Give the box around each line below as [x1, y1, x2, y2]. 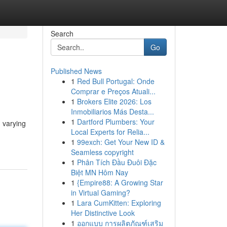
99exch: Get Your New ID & [77, 137, 165, 147]
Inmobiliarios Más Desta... [70, 106, 154, 117]
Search [50, 28, 73, 39]
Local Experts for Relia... [70, 127, 149, 137]
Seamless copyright [70, 147, 134, 157]
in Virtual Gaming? [70, 187, 130, 198]
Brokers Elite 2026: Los [77, 96, 152, 106]
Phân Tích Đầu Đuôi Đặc [77, 157, 157, 167]
